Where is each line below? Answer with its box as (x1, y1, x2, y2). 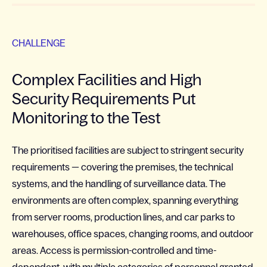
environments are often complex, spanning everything (12, 195, 238, 206)
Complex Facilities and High (12, 71, 201, 88)
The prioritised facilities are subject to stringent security (12, 145, 244, 156)
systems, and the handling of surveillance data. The (12, 178, 226, 189)
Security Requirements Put (12, 90, 195, 107)
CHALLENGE (12, 38, 66, 48)
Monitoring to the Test (12, 109, 160, 126)
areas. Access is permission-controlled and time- (12, 245, 216, 256)
